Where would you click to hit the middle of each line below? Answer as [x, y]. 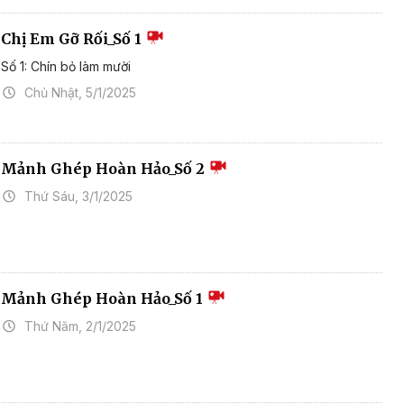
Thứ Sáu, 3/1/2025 [79, 197]
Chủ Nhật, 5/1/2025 [81, 93]
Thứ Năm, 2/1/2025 [81, 326]
